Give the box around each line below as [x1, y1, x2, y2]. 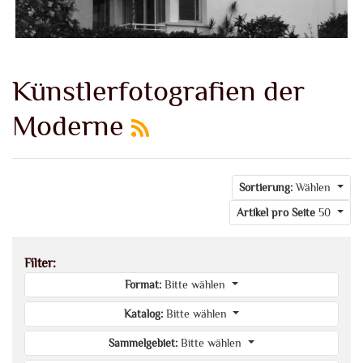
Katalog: [123, 307, 163, 320]
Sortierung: [239, 181, 293, 194]
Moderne [12, 109, 131, 142]
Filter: [24, 255, 56, 271]
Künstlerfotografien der [12, 75, 305, 107]
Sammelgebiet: [109, 336, 178, 349]
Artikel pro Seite [237, 206, 316, 219]
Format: [125, 278, 162, 291]
